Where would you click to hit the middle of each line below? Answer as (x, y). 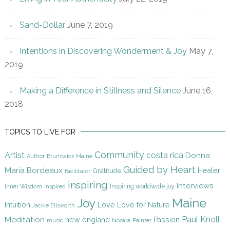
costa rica (165, 156)
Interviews (195, 186)
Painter (142, 221)
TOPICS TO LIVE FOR (40, 132)
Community (119, 155)
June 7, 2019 (90, 25)
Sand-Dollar (42, 25)
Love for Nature (143, 205)
